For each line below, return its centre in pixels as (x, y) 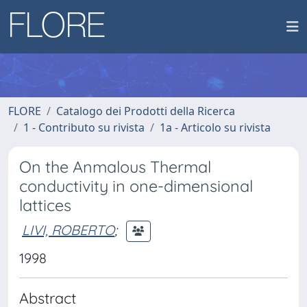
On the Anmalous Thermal (115, 167)
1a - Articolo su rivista (215, 127)
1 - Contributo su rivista (84, 127)
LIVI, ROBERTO (68, 230)
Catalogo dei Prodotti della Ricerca (146, 111)
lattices (45, 205)
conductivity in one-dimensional (136, 186)
